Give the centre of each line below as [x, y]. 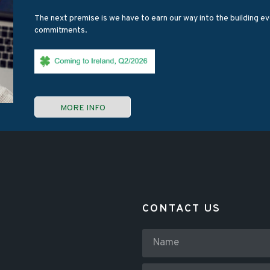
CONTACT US [181, 209]
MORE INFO [83, 108]
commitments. [61, 30]
